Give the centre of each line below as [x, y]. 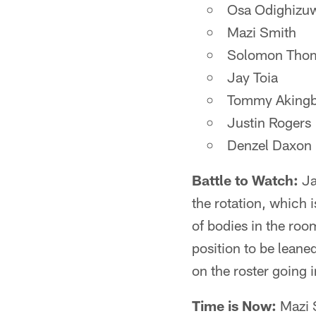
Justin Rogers [269, 122]
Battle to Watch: [245, 180]
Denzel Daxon [269, 145]
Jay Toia [253, 77]
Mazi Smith [262, 32]
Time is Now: [234, 305]
